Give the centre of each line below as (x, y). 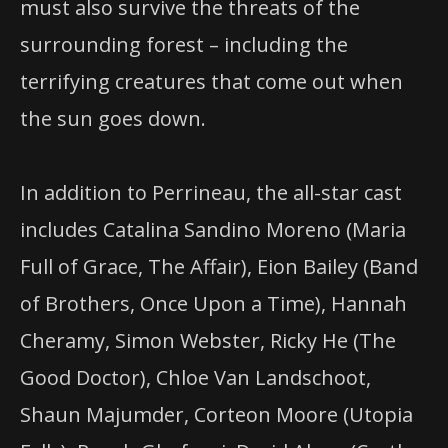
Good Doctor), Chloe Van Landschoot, (195, 378)
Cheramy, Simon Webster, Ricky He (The (208, 341)
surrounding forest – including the (184, 44)
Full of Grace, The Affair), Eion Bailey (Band (219, 267)
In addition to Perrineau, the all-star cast (211, 193)
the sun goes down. (113, 118)
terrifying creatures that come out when (211, 81)
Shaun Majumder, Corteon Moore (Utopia (216, 415)
